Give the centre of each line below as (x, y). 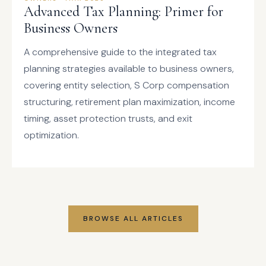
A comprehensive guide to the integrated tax (120, 52)
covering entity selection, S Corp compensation (126, 85)
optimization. (51, 135)
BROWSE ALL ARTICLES (133, 218)
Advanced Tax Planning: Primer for (123, 12)
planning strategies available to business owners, (129, 69)
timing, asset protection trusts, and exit (108, 118)
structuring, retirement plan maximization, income (129, 102)
